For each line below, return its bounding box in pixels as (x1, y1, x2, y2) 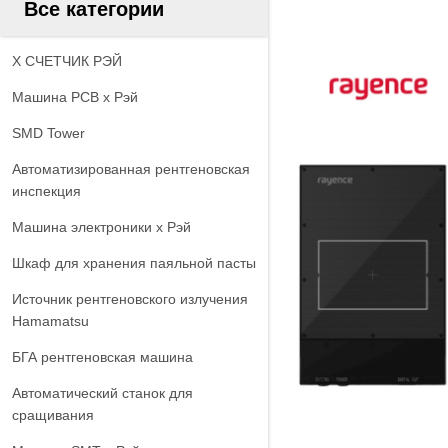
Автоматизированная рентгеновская (12, 161, 250, 177)
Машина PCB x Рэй (12, 89, 138, 105)
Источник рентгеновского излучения (12, 291, 248, 307)
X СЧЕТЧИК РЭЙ (12, 53, 122, 69)
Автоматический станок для (12, 385, 193, 401)
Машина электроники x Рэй (12, 219, 191, 235)
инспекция (12, 183, 81, 199)
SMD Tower (12, 125, 85, 141)
